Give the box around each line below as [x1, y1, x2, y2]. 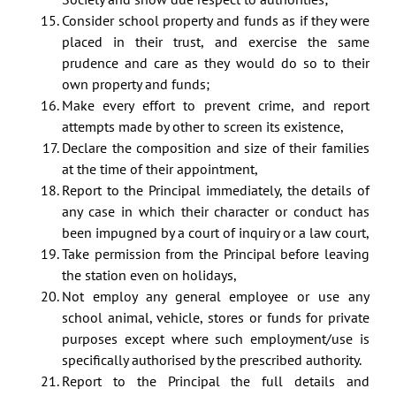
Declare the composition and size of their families [62, 139, 369, 157]
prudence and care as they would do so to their [62, 54, 369, 72]
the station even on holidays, [62, 266, 237, 285]
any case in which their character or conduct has [62, 202, 369, 221]
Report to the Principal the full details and [62, 372, 369, 391]
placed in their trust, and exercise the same [62, 33, 369, 51]
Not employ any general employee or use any [62, 287, 369, 306]
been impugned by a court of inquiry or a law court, [62, 224, 369, 242]
